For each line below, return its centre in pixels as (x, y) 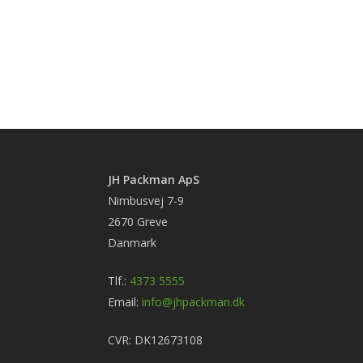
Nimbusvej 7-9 (146, 201)
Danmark (132, 243)
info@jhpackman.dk (193, 302)
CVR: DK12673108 (155, 340)
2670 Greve (138, 222)
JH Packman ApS (154, 179)
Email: (125, 302)
